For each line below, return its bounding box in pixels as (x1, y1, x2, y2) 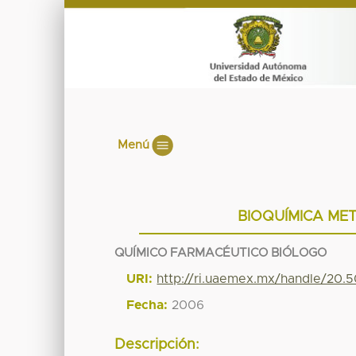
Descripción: (114, 338, 200, 353)
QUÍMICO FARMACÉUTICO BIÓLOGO (114, 246, 327, 259)
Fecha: (126, 298, 168, 311)
